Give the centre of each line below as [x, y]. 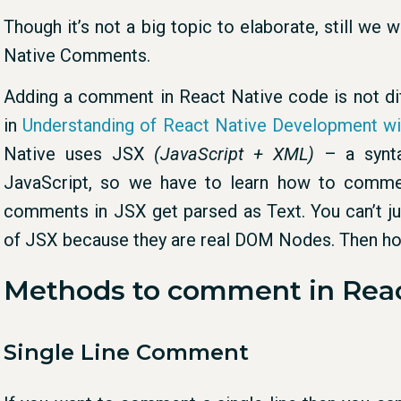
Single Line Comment [126, 352]
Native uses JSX [74, 154]
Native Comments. [77, 55]
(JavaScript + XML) [229, 154]
